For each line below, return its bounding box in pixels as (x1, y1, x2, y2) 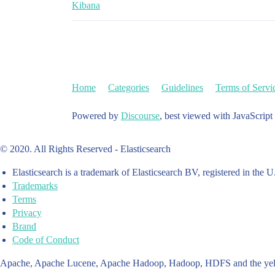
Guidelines (161, 82, 203, 93)
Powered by (72, 110, 121, 122)
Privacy (12, 207, 42, 219)
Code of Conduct (12, 234, 79, 246)
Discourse (121, 110, 160, 122)
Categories (108, 82, 149, 93)
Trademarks (12, 180, 58, 192)
